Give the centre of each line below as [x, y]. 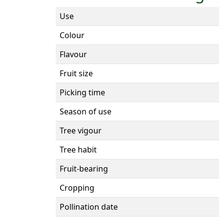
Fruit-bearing [84, 168]
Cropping [77, 187]
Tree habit [78, 149]
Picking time [82, 92]
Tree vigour [81, 130]
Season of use [86, 111]
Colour [72, 35]
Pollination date [89, 207]
